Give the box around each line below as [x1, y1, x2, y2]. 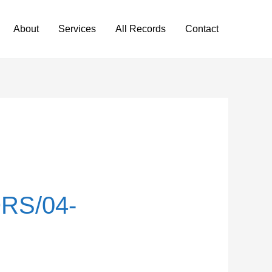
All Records [115, 24, 166, 34]
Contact [185, 24, 219, 34]
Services [58, 24, 96, 34]
